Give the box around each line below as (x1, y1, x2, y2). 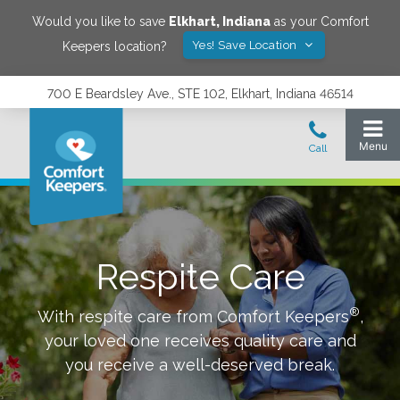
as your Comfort (270, 14, 369, 29)
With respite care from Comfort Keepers (37, 307, 349, 326)
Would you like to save (31, 14, 169, 29)
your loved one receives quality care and (44, 331, 356, 350)
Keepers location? (62, 38, 167, 54)
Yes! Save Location (191, 38, 301, 52)
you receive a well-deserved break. (65, 355, 335, 374)
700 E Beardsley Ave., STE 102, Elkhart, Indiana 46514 (46, 87, 354, 101)
